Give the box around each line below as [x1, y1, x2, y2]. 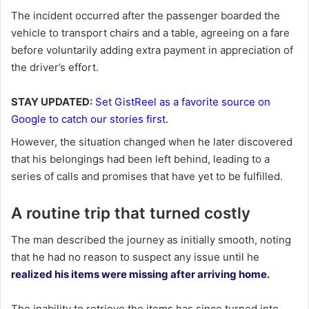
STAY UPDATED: [11, 94, 92, 108]
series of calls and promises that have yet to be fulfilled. [11, 169, 283, 183]
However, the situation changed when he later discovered [11, 134, 292, 148]
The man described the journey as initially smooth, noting [11, 233, 291, 247]
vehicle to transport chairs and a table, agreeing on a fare [11, 26, 290, 39]
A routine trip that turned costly [11, 203, 250, 222]
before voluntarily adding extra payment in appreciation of [11, 43, 293, 57]
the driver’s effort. [11, 60, 99, 74]
